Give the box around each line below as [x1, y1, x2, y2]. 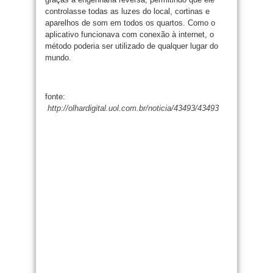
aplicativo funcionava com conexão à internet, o [45, 30, 214, 39]
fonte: [45, 92, 65, 101]
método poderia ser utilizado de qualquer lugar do [45, 41, 218, 51]
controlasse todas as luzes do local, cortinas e [45, 7, 210, 16]
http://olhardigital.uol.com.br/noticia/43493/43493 [45, 104, 219, 113]
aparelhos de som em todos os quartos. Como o [45, 18, 215, 27]
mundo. [45, 53, 71, 62]
